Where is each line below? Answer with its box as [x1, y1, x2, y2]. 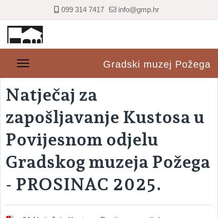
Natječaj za [5, 84, 97, 105]
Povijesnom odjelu [5, 129, 158, 149]
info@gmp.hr [118, 5, 159, 14]
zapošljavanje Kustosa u [5, 107, 204, 127]
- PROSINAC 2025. [5, 174, 162, 194]
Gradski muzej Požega [103, 59, 211, 70]
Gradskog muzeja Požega [5, 151, 210, 172]
